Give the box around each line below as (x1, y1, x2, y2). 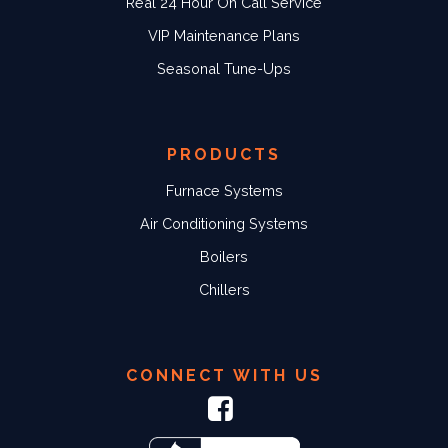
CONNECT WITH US (125, 366, 323, 386)
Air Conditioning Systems (140, 215, 308, 233)
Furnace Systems (165, 182, 283, 200)
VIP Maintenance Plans (148, 27, 300, 45)
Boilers (200, 248, 248, 266)
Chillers (198, 281, 250, 299)
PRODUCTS (167, 145, 281, 165)
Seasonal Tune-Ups (157, 60, 291, 78)
